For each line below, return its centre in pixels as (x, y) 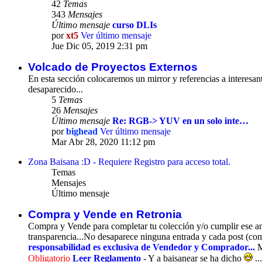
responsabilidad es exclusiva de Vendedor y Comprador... (142, 247)
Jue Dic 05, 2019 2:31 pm (99, 46)
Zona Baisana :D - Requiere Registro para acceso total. (129, 162)
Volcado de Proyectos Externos (113, 67)
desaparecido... (56, 89)
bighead (82, 132)
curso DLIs (135, 25)
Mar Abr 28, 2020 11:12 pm (103, 142)
